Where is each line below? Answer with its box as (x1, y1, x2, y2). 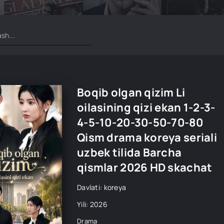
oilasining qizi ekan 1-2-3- (77, 100, 215, 115)
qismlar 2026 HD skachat (77, 160, 212, 175)
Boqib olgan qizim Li (77, 85, 185, 100)
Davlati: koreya (77, 182, 126, 192)
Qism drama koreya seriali (77, 130, 217, 145)
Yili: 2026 (77, 199, 107, 209)
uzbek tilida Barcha (77, 145, 182, 160)
